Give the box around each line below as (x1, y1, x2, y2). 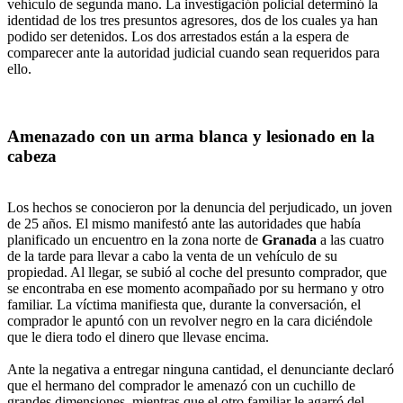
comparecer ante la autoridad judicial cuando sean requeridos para (7, 45, 380, 61)
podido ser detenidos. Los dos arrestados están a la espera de (7, 29, 349, 45)
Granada (262, 231, 317, 247)
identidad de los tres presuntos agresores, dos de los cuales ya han (7, 13, 378, 29)
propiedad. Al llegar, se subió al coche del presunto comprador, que (7, 264, 387, 280)
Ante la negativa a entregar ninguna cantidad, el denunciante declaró (7, 361, 394, 377)
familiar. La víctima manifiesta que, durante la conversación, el (7, 296, 361, 312)
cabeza (7, 147, 57, 166)
